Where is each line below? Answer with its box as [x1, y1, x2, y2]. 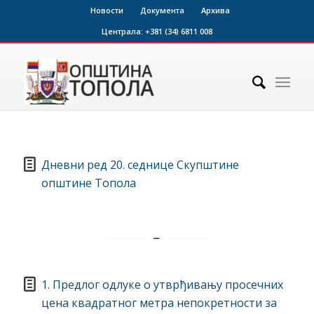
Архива [201, 5, 231, 15]
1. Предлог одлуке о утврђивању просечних [41, 277, 283, 293]
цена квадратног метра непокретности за [41, 295, 277, 311]
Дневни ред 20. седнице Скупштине [41, 156, 239, 172]
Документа [140, 5, 185, 15]
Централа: [101, 26, 145, 36]
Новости [90, 5, 124, 15]
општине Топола [41, 175, 136, 191]
